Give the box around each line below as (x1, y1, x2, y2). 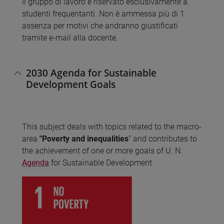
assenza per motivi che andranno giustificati (22, 20, 178, 30)
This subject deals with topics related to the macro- (22, 122, 201, 132)
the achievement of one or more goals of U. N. (22, 146, 182, 156)
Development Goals (26, 77, 115, 91)
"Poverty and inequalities (39, 134, 128, 144)
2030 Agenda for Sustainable (26, 66, 156, 80)
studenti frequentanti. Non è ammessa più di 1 (22, 8, 184, 18)
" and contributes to (128, 134, 197, 144)
